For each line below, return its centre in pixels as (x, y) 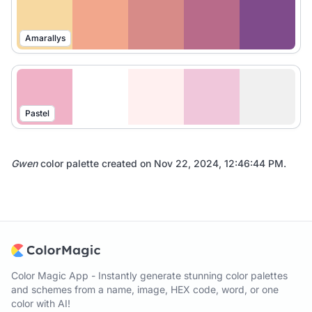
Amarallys (45, 38)
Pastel (37, 113)
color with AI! (41, 304)
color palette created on (96, 163)
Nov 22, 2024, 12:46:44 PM (219, 163)
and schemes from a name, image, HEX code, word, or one (145, 290)
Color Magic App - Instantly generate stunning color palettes (149, 276)
